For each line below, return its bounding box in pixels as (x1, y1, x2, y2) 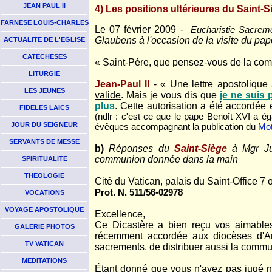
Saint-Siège (174, 143, 227, 154)
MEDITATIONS (22, 257, 67, 264)
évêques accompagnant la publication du (95, 122, 258, 132)
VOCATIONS (24, 189, 64, 196)
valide (95, 90, 121, 100)
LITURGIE (29, 70, 60, 77)
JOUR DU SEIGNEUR (11, 121, 78, 128)
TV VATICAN (25, 240, 64, 247)
